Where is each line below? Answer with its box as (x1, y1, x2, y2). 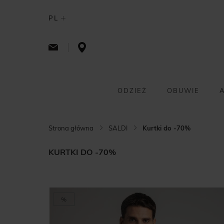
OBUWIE (166, 86, 200, 94)
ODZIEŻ (117, 86, 147, 94)
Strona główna (48, 124, 93, 132)
